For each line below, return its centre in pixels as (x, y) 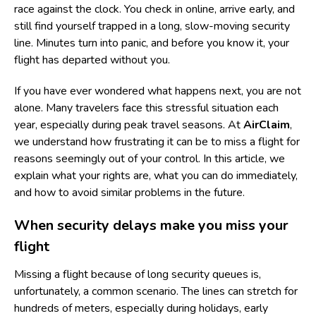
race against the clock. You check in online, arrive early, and (154, 9)
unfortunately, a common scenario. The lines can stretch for (156, 291)
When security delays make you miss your (151, 225)
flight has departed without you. (92, 60)
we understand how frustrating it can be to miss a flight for (157, 142)
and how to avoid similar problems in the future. (129, 193)
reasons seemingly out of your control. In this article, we (150, 159)
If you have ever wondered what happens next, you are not (158, 91)
